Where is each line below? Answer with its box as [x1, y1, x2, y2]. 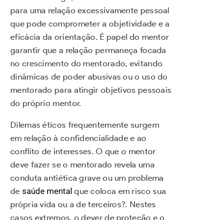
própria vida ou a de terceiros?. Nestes [10, 199, 156, 209]
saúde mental [22, 186, 72, 196]
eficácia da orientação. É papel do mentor [10, 31, 169, 42]
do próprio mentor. [10, 98, 82, 108]
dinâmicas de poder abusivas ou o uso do [10, 71, 168, 82]
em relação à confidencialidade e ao [10, 133, 147, 143]
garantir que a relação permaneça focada [10, 45, 166, 55]
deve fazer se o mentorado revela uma [10, 159, 155, 169]
